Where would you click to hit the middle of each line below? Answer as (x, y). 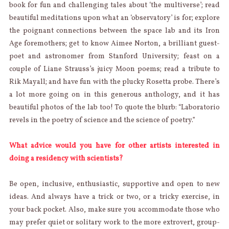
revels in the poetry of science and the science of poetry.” (102, 120)
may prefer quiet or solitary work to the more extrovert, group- (114, 222)
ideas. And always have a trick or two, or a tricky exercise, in (114, 197)
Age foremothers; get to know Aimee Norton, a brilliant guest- (114, 43)
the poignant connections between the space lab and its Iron (114, 31)
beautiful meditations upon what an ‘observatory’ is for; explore (114, 18)
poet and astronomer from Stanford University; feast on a (114, 56)
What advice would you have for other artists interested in (114, 146)
